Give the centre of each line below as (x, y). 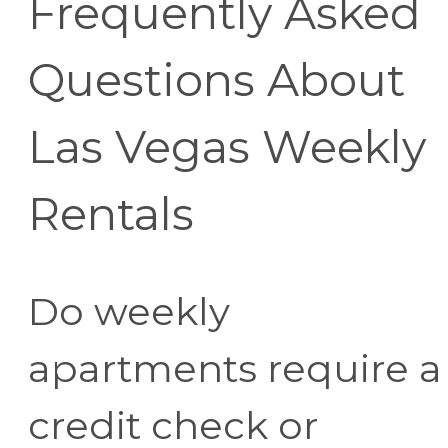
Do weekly (129, 311)
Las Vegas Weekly (227, 146)
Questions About (216, 79)
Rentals (111, 213)
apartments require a (235, 368)
